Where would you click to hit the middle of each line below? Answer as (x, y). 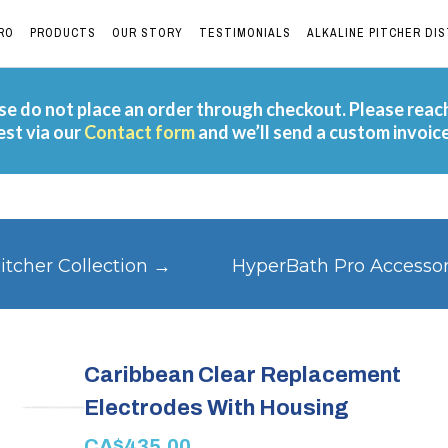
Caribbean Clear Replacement (242, 375)
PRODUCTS (63, 32)
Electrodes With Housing (216, 408)
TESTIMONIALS (245, 32)
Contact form (139, 132)
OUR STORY (147, 32)
